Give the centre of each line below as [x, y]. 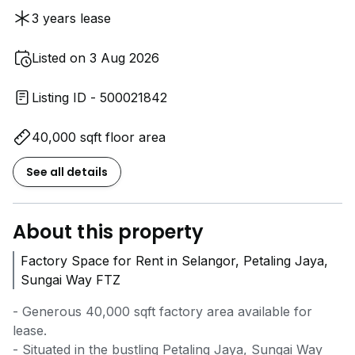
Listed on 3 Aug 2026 [95, 57]
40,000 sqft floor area [99, 137]
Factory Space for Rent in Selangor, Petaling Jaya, [174, 260]
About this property [109, 231]
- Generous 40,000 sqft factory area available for [162, 311]
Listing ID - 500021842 [99, 97]
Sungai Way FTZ [71, 279]
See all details [67, 172]
